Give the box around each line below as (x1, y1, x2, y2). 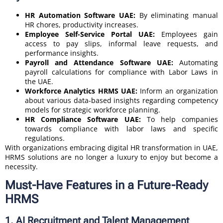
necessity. (5, 161, 38, 171)
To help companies (146, 114, 219, 124)
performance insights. (25, 48, 99, 58)
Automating (173, 57, 219, 67)
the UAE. (25, 76, 53, 86)
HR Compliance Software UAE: (25, 114, 147, 124)
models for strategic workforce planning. (25, 105, 160, 114)
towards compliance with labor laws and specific (25, 123, 218, 133)
